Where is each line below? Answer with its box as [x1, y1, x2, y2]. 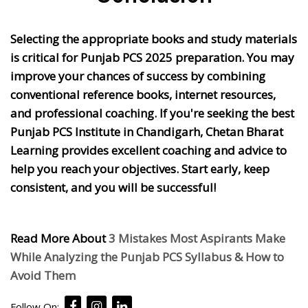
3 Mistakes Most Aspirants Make [109, 230, 285, 247]
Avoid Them [10, 267, 76, 284]
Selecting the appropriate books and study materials [10, 31, 297, 47]
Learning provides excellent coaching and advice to [10, 142, 287, 159]
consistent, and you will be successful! [10, 179, 216, 196]
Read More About [10, 230, 109, 247]
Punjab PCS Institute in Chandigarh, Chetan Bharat [10, 124, 283, 140]
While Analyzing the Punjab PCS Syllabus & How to [10, 249, 284, 265]
